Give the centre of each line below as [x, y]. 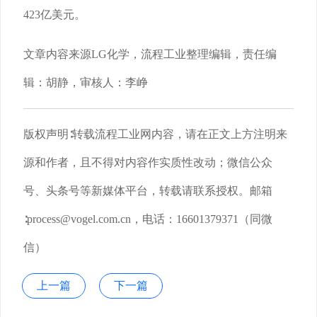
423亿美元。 [54, 15]
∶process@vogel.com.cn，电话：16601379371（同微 [148, 219]
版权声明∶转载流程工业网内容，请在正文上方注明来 [155, 134]
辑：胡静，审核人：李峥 [86, 83]
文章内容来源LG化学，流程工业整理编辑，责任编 [150, 54]
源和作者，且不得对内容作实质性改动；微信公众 [148, 163]
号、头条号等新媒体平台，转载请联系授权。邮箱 [148, 191]
